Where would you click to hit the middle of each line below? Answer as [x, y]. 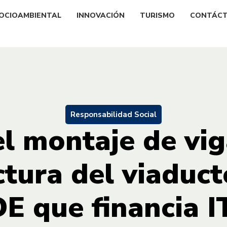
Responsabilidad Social [113, 114]
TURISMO [157, 15]
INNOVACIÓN [101, 15]
